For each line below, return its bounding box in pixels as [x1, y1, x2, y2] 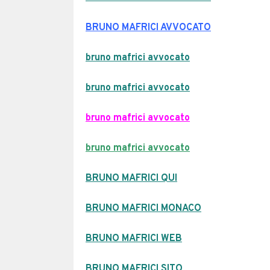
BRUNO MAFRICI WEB [86, 233, 182, 245]
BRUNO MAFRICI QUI [86, 172, 177, 184]
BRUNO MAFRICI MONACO [86, 202, 201, 215]
